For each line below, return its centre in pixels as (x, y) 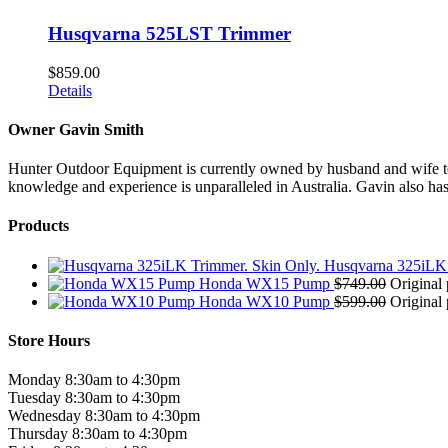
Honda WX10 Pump (264, 301)
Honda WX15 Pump (264, 283)
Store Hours (49, 340)
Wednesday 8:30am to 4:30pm (104, 416)
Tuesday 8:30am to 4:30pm (94, 398)
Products (38, 226)
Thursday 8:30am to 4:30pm (97, 434)
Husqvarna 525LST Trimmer (169, 33)
